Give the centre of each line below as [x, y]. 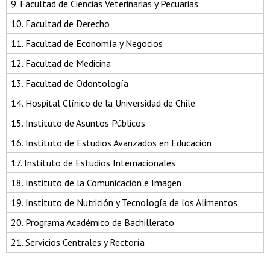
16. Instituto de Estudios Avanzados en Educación [111, 143]
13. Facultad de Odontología [70, 83]
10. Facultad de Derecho [60, 23]
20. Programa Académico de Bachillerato [93, 222]
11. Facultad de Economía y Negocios [87, 43]
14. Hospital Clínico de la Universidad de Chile [103, 103]
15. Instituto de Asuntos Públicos [78, 123]
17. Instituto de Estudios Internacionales [93, 162]
